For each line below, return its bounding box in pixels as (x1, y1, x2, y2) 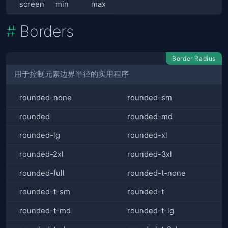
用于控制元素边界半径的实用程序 (14, 70, 129, 79)
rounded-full (19, 168, 65, 178)
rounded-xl (127, 131, 167, 140)
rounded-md (127, 112, 173, 122)
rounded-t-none (127, 168, 186, 178)
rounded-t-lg (127, 206, 174, 216)
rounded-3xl (127, 150, 172, 159)
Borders (20, 21, 74, 40)
